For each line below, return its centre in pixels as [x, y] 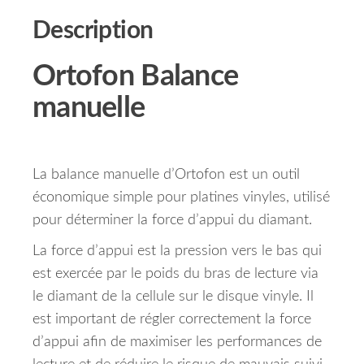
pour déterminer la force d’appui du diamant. [172, 221]
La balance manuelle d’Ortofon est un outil [166, 175]
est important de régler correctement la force [172, 320]
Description [93, 31]
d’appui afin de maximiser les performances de [177, 342]
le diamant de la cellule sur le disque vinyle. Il [173, 297]
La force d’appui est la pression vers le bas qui [177, 251]
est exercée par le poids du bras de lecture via [175, 274]
